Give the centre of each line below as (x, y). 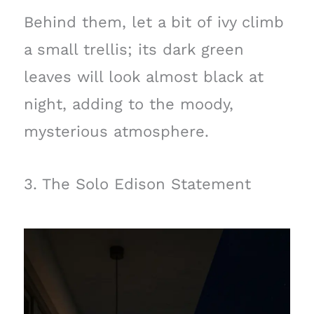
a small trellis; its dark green (134, 50)
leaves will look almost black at (143, 77)
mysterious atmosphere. (116, 132)
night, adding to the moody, (128, 104)
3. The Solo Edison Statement (137, 184)
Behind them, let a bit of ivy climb (153, 22)
